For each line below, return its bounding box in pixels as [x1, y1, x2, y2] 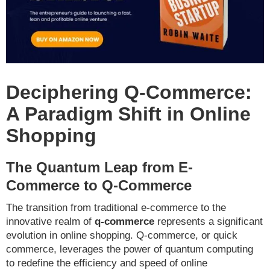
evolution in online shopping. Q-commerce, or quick [6, 230, 237, 242]
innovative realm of [6, 216, 95, 228]
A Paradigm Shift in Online [6, 103, 251, 125]
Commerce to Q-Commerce [6, 177, 192, 194]
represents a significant [154, 216, 263, 228]
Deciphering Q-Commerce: [6, 81, 252, 104]
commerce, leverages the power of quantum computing [6, 243, 253, 256]
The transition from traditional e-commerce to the [6, 202, 226, 214]
